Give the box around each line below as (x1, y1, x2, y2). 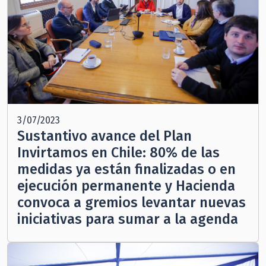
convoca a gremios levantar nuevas (17, 194, 246, 211)
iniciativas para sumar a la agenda (17, 211, 238, 228)
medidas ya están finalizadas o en (17, 161, 236, 178)
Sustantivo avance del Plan (17, 128, 192, 145)
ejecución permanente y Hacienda (17, 178, 235, 195)
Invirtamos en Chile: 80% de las (17, 144, 220, 161)
